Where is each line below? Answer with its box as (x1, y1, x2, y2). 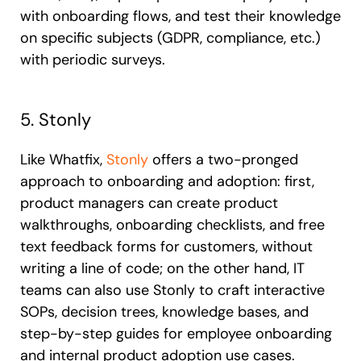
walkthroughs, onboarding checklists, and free (20, 214, 325, 234)
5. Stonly (20, 107, 91, 131)
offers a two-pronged (148, 149, 298, 169)
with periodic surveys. (20, 49, 165, 69)
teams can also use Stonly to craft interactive (20, 280, 325, 300)
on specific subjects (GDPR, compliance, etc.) (20, 27, 321, 48)
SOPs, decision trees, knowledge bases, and (20, 301, 309, 322)
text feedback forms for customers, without (20, 236, 313, 256)
